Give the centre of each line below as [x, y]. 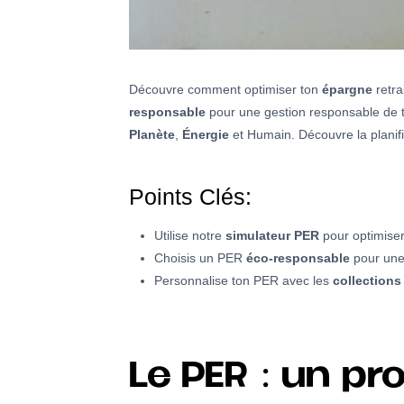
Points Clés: [190, 196]
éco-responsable [298, 258]
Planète [152, 135]
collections [367, 281]
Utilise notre [190, 236]
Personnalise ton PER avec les [243, 281]
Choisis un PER [200, 258]
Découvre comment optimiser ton [225, 90]
